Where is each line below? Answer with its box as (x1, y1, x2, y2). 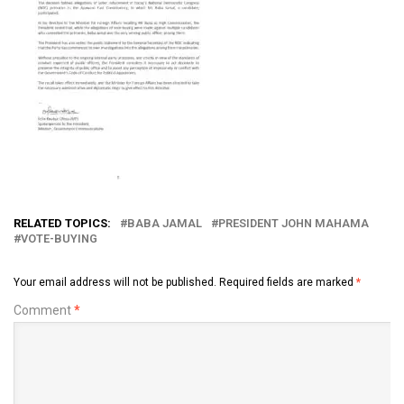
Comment (14, 303, 74, 318)
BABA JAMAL (127, 216, 202, 231)
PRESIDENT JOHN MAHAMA (218, 216, 369, 231)
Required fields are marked (219, 276, 356, 289)
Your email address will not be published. (14, 276, 216, 289)
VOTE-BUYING (21, 232, 97, 246)
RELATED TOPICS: (14, 216, 111, 231)
